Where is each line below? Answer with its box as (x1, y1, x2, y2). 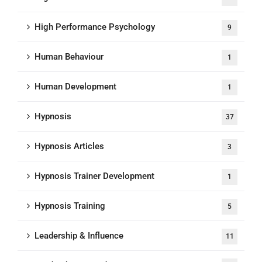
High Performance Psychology (35, 22, 155, 33)
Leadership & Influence (35, 230, 123, 242)
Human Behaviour (35, 51, 104, 63)
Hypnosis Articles (35, 141, 104, 152)
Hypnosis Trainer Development (35, 171, 154, 182)
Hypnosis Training (35, 201, 105, 212)
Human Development (35, 81, 116, 92)
